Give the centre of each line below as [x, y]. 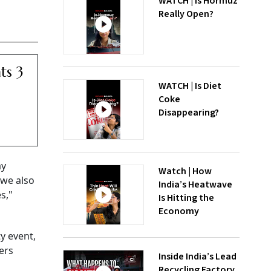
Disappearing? [189, 113]
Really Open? [186, 14]
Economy [179, 211]
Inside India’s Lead [198, 256]
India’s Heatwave [195, 184]
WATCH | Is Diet [190, 86]
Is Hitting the [186, 198]
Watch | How [185, 171]
